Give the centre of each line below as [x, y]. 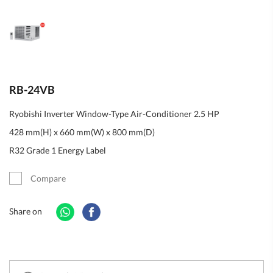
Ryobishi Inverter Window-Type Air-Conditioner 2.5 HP [114, 114]
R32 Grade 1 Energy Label [58, 150]
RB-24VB [32, 90]
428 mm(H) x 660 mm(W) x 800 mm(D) [83, 132]
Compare [48, 178]
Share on [26, 211]
